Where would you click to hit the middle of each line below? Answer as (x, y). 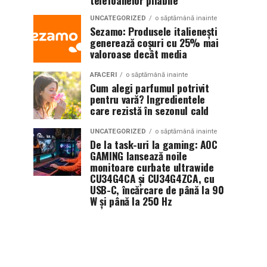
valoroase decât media (139, 54)
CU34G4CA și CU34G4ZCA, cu (152, 178)
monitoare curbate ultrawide (152, 167)
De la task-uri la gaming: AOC (154, 144)
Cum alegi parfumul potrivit (150, 88)
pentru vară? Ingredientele (148, 99)
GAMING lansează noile (139, 156)
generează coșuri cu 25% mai (154, 42)
